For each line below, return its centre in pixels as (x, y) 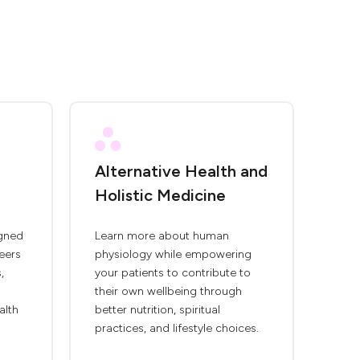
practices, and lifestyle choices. (177, 328)
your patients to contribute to (173, 273)
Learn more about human (162, 236)
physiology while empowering (173, 254)
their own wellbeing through (168, 291)
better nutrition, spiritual (157, 310)
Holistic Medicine (160, 195)
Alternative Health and (181, 171)
